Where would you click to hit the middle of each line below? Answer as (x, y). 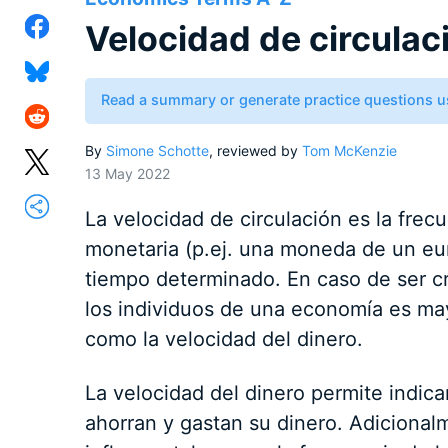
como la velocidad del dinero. (223, 339)
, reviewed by (255, 151)
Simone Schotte (157, 151)
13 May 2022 (127, 174)
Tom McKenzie (349, 151)
